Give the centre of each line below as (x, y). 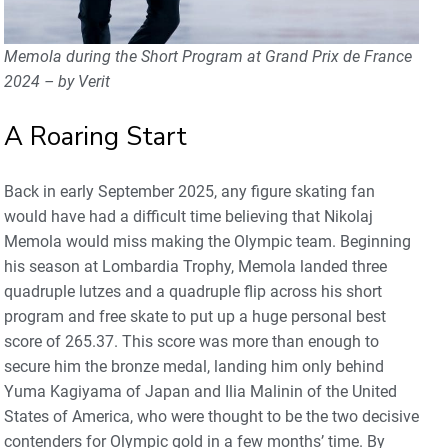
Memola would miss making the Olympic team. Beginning (207, 242)
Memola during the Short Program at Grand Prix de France (208, 57)
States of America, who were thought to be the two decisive (211, 417)
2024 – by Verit (57, 82)
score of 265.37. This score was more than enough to (191, 342)
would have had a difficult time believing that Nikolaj (188, 217)
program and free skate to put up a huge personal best (195, 317)
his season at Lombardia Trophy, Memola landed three (195, 267)
